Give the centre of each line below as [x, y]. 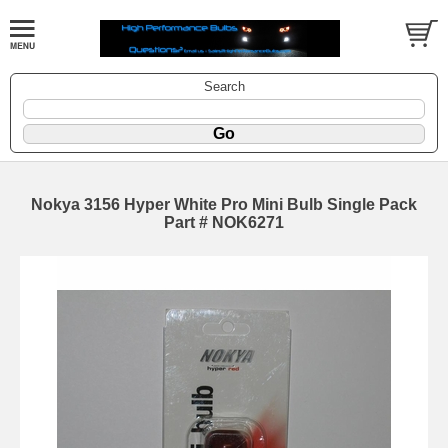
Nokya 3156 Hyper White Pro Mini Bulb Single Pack [224, 204]
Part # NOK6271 [224, 222]
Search [224, 86]
